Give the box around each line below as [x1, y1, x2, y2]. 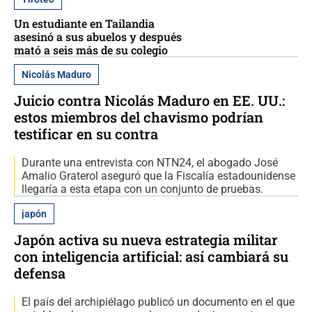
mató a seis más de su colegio [14, 42, 168, 57]
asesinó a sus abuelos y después [14, 29, 182, 44]
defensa [14, 263, 65, 282]
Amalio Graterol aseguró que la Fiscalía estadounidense [22, 169, 295, 182]
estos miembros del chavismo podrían [14, 107, 263, 126]
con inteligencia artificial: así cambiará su [14, 247, 288, 265]
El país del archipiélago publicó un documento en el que [22, 295, 295, 309]
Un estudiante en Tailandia [14, 15, 155, 31]
